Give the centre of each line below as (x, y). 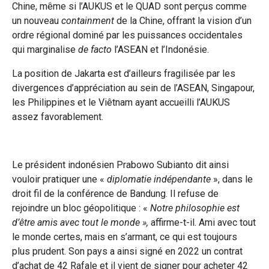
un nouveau (37, 20)
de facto (95, 49)
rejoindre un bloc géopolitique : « (81, 208)
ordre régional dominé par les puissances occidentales (127, 35)
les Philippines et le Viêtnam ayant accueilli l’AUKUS (121, 102)
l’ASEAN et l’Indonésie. (160, 49)
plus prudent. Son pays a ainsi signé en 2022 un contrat (127, 251)
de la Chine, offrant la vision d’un (183, 20)
